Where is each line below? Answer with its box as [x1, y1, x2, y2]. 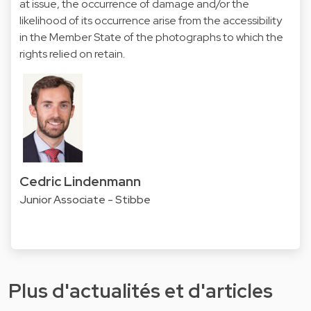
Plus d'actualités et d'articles [8, 277, 273, 304]
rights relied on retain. [19, 46, 125, 61]
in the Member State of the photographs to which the [19, 29, 283, 44]
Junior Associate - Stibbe [19, 192, 151, 208]
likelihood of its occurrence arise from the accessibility [19, 12, 282, 28]
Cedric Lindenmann [19, 171, 141, 190]
